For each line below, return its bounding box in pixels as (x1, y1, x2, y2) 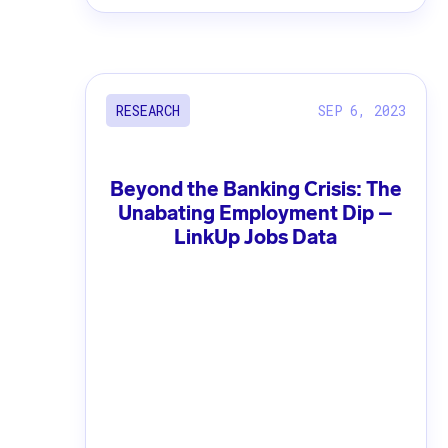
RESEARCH (115, 101, 180, 121)
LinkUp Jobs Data (174, 225, 338, 250)
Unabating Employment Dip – (118, 201, 394, 226)
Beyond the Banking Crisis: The (109, 177, 402, 202)
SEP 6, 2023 (317, 100, 406, 120)
